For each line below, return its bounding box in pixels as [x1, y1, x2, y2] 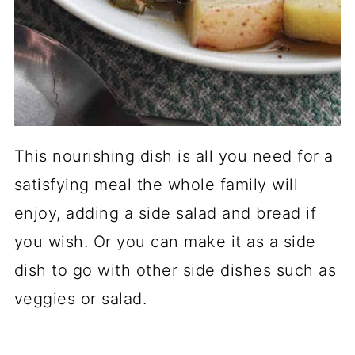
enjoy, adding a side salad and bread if [13, 203, 317, 223]
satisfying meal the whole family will [13, 174, 299, 194]
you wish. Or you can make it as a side [13, 231, 316, 251]
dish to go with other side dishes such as [13, 260, 337, 280]
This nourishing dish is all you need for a [13, 146, 334, 166]
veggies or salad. [13, 288, 147, 308]
